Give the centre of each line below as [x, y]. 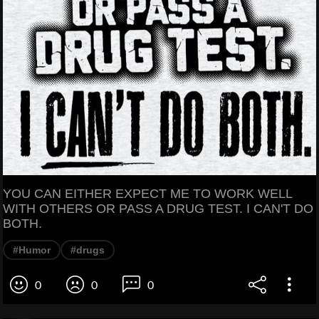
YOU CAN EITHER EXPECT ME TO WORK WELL [147, 193]
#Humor [32, 250]
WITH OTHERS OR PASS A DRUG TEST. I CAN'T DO [158, 208]
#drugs [88, 250]
